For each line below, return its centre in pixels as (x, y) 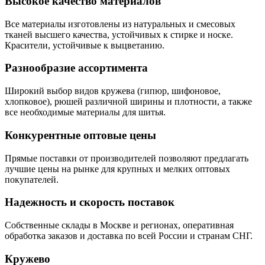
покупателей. (32, 179)
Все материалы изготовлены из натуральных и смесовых (120, 24)
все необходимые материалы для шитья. (85, 112)
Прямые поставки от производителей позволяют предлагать (127, 158)
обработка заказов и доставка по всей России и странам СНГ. (129, 235)
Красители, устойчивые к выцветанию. (85, 45)
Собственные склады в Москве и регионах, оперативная (119, 225)
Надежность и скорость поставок (90, 202)
